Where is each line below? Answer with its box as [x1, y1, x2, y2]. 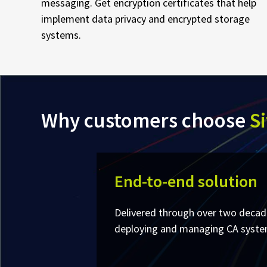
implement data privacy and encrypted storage [41, 11, 250, 26]
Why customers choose [41, 107, 250, 133]
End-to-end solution [114, 170, 257, 192]
